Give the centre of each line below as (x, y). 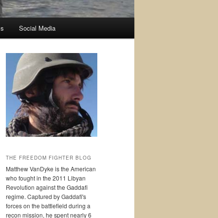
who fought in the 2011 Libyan (46, 178)
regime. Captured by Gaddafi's (46, 196)
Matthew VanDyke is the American (51, 168)
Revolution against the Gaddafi (47, 187)
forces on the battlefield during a (48, 205)
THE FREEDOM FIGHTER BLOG (49, 157)
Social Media (37, 28)
